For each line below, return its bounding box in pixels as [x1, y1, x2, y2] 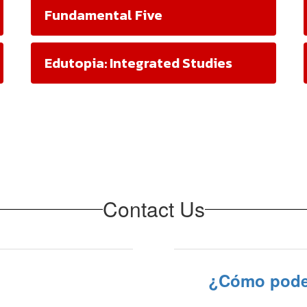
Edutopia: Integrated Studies [45, 53, 232, 73]
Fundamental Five [45, 5, 162, 25]
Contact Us [102, 194, 205, 223]
